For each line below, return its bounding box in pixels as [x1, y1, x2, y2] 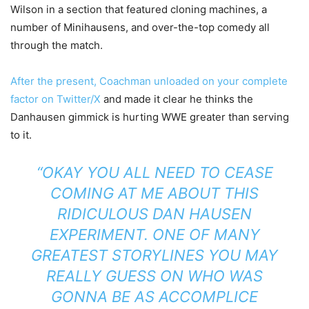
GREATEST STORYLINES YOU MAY [31, 246, 278, 265]
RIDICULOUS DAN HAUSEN [57, 205, 252, 223]
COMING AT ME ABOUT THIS [50, 184, 259, 203]
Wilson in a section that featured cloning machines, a [10, 3, 267, 17]
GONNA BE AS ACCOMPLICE [51, 288, 258, 306]
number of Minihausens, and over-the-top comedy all [10, 21, 270, 34]
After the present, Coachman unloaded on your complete [10, 74, 288, 88]
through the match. [10, 39, 103, 52]
